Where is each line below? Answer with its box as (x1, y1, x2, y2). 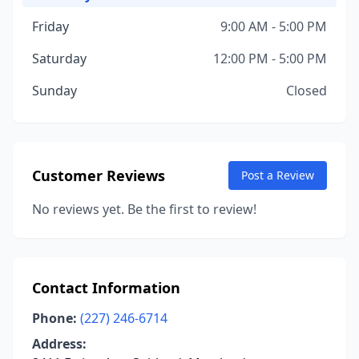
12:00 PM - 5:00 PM (213, 50, 327, 67)
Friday (32, 18, 69, 35)
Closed (286, 82, 327, 99)
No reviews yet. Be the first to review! (32, 200, 256, 218)
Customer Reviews (32, 166, 165, 185)
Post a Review (241, 167, 314, 183)
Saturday (32, 50, 87, 67)
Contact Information (32, 278, 180, 297)
